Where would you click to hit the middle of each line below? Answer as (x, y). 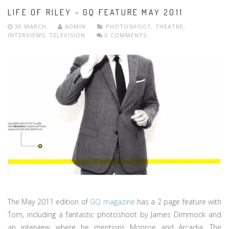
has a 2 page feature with (178, 201)
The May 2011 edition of (49, 201)
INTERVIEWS (26, 35)
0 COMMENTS (125, 35)
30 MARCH (31, 26)
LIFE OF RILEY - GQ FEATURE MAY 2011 (95, 12)
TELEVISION (67, 35)
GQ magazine (112, 201)
